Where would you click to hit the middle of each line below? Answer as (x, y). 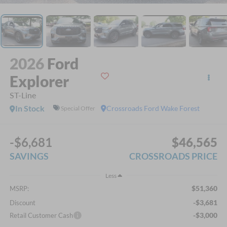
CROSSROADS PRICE (174, 156)
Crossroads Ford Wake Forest (153, 108)
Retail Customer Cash (41, 215)
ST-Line (23, 95)
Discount (22, 202)
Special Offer (78, 108)
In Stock (30, 108)
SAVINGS (29, 156)
